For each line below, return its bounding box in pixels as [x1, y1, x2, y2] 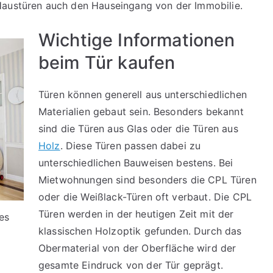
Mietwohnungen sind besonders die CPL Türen [38, 173, 257, 186]
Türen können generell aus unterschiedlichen [38, 88, 247, 101]
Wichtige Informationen [38, 29, 235, 51]
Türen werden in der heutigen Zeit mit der [38, 207, 234, 220]
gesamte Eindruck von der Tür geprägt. [38, 258, 223, 271]
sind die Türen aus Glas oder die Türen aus [38, 122, 238, 135]
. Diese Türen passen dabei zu [60, 139, 201, 152]
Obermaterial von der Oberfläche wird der [38, 241, 236, 254]
